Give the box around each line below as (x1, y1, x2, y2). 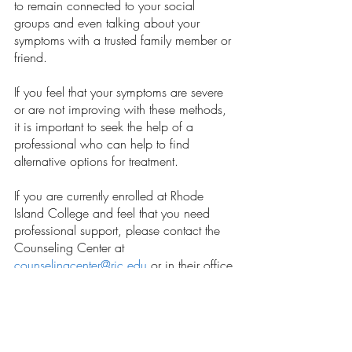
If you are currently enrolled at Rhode (14, 187, 207, 205)
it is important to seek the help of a (14, 118, 197, 136)
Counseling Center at (14, 239, 128, 257)
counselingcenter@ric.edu (14, 256, 147, 274)
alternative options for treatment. (14, 152, 186, 170)
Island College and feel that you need (14, 204, 214, 222)
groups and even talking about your (14, 14, 203, 32)
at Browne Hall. (14, 273, 103, 291)
